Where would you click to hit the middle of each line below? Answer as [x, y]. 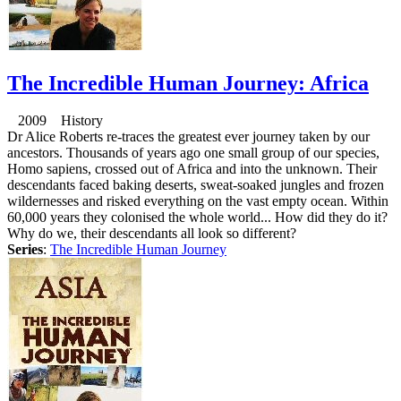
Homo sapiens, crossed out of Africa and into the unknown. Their [192, 169]
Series [25, 250]
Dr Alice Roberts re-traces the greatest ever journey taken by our [188, 137]
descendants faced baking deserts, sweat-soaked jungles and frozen [196, 185]
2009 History [55, 121]
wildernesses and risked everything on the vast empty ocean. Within [198, 201]
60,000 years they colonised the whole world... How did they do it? [197, 218]
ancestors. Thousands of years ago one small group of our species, [193, 153]
